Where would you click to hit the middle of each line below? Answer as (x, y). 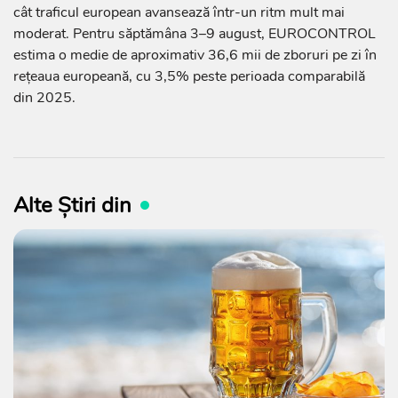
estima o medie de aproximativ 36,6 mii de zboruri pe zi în (195, 55)
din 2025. (44, 97)
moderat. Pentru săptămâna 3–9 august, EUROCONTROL (195, 33)
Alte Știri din (72, 205)
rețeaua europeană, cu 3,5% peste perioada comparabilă (189, 76)
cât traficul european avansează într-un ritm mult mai (179, 12)
